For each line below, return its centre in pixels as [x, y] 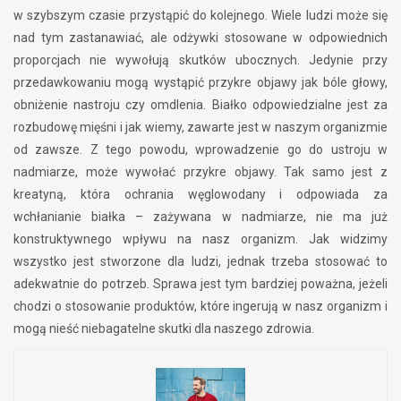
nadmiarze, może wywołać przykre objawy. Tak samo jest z [200, 171]
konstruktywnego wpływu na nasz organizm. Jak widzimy [200, 239]
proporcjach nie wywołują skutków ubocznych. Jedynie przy [200, 60]
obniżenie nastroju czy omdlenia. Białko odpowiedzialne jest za [200, 104]
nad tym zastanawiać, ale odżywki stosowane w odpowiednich [200, 37]
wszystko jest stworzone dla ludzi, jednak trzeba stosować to [200, 261]
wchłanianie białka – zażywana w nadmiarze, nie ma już [200, 216]
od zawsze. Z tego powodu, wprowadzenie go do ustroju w [200, 149]
